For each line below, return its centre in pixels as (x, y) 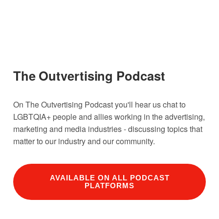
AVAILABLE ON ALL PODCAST (109, 178)
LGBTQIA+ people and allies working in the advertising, (109, 117)
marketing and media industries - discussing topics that (108, 129)
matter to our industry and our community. (85, 141)
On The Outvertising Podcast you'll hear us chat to (99, 105)
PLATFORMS (109, 186)
